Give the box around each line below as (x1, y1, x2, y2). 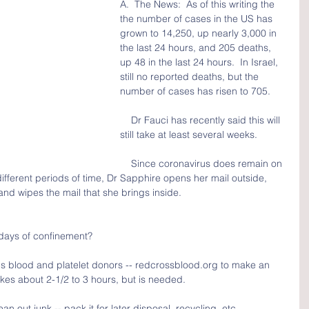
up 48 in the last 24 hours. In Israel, (120, 56, 281, 68)
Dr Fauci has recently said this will (120, 114, 131, 126)
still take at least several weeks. (120, 128, 257, 141)
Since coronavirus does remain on (120, 157, 131, 170)
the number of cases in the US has (120, 12, 275, 25)
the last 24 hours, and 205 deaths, (120, 41, 274, 54)
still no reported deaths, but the (120, 70, 261, 83)
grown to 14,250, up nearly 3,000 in (120, 27, 279, 39)
